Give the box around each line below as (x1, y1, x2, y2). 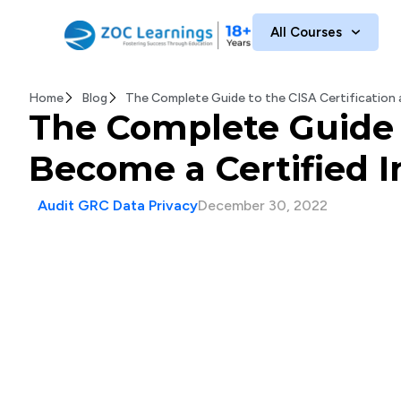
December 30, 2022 (198, 197, 328, 214)
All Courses (270, 24, 342, 40)
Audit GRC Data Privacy (38, 197, 198, 214)
